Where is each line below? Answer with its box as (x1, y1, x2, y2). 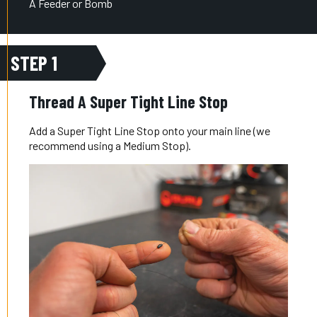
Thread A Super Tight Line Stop (29, 91, 229, 112)
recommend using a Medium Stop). (29, 138, 192, 152)
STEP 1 (11, 50, 57, 75)
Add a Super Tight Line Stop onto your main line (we (29, 123, 271, 137)
